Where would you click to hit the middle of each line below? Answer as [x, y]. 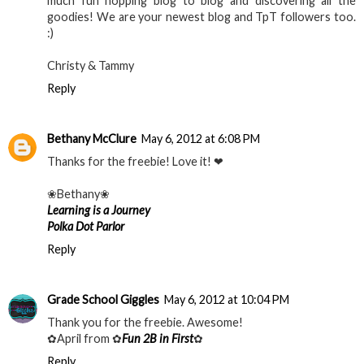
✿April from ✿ [84, 339]
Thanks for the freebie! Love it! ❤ [135, 162]
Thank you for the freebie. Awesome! [145, 323]
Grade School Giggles [103, 300]
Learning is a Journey [99, 210]
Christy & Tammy [91, 66]
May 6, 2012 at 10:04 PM [227, 300]
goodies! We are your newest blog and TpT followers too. [201, 17]
